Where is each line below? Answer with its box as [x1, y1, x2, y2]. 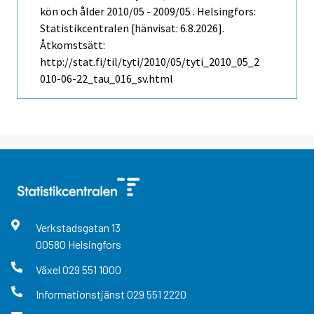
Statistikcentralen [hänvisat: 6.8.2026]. [40, 21, 224, 36]
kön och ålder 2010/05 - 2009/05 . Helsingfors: [40, 4, 256, 19]
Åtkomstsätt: [40, 38, 105, 53]
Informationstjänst [35, 287, 127, 301]
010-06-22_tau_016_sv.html [40, 71, 173, 86]
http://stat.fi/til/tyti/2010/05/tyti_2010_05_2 [40, 55, 259, 69]
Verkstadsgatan [35, 221, 111, 235]
